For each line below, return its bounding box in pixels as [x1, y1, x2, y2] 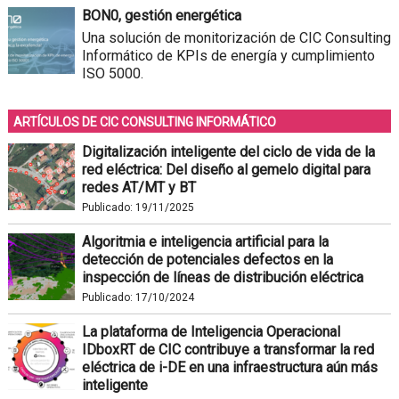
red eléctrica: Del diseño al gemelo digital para [81, 161, 370, 179]
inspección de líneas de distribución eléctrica [81, 269, 363, 287]
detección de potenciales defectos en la [81, 251, 333, 269]
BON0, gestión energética [81, 7, 241, 25]
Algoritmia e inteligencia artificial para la [81, 233, 329, 251]
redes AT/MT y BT [81, 179, 196, 197]
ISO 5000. [81, 65, 143, 83]
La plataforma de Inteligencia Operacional [81, 323, 340, 341]
